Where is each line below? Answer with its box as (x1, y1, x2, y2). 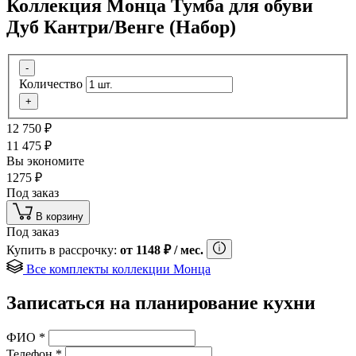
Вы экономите (6, 154, 87, 168)
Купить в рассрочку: (6, 243, 120, 257)
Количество (19, 77, 83, 91)
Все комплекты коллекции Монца (26, 262, 211, 277)
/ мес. (171, 243, 203, 257)
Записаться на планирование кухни (6, 292, 315, 314)
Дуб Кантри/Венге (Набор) (6, 16, 236, 37)
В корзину (36, 211, 83, 223)
